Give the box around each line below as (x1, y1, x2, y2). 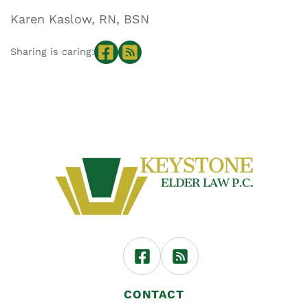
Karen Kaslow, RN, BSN (10, 11, 149, 26)
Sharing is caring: (10, 46, 94, 58)
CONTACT (124, 287, 184, 302)
